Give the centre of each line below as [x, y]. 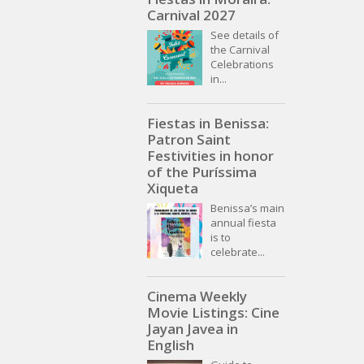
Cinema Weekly [197, 297]
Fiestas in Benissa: [208, 123]
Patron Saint [189, 140]
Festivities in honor [210, 156]
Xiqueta [173, 188]
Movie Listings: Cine [213, 313]
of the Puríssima [202, 172]
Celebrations [242, 65]
